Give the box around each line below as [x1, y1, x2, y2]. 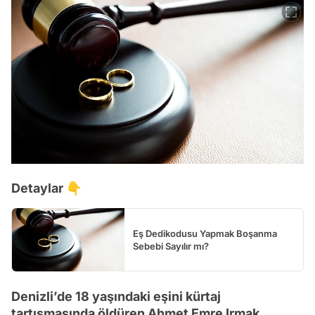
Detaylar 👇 [11, 181, 82, 196]
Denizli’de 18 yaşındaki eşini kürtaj [11, 289, 221, 304]
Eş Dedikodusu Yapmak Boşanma [133, 228, 277, 240]
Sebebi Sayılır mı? [133, 240, 209, 252]
